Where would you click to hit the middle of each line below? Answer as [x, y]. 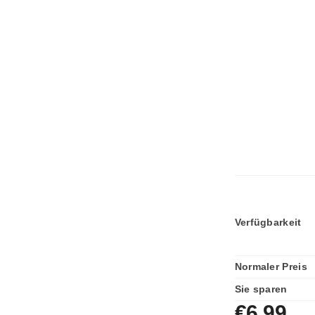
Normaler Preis [271, 267]
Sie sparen [261, 289]
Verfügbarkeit [268, 223]
